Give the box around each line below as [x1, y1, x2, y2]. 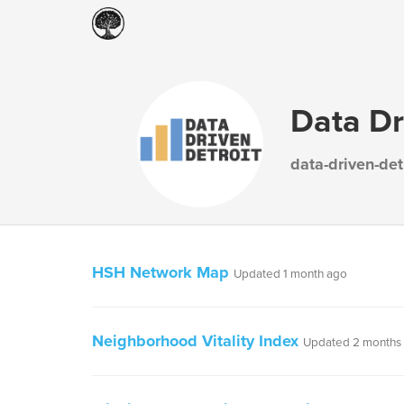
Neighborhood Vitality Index [92, 331, 298, 351]
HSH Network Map [92, 262, 229, 282]
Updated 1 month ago [234, 267, 347, 281]
